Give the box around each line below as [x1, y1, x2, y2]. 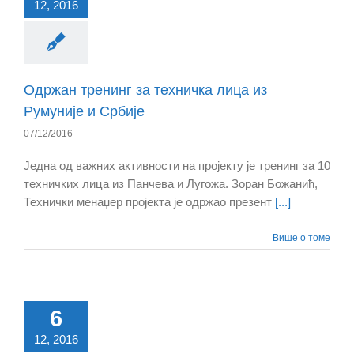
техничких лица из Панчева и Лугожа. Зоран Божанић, [24, 177, 318, 191]
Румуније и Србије [24, 104, 145, 120]
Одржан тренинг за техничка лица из [24, 82, 267, 99]
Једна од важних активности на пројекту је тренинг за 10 [24, 159, 330, 173]
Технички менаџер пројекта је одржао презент [24, 195, 275, 209]
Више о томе [273, 232, 330, 244]
